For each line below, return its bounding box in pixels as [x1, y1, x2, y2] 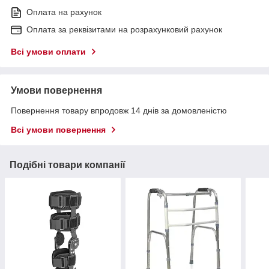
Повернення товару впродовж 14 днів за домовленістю [11, 106, 227, 116]
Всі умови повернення [11, 125, 106, 135]
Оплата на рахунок [26, 7, 101, 17]
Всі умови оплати [11, 47, 86, 57]
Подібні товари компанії [10, 160, 125, 171]
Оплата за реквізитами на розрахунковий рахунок [26, 25, 222, 35]
